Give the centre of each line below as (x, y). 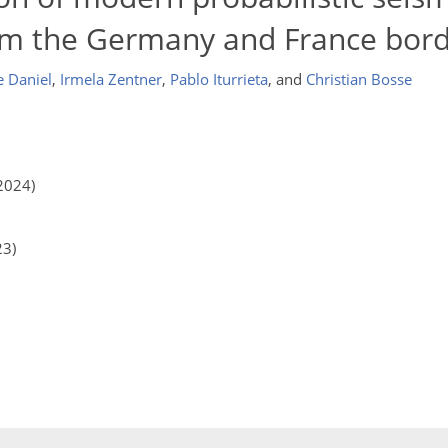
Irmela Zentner (110, 79)
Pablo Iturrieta (218, 79)
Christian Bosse (358, 79)
